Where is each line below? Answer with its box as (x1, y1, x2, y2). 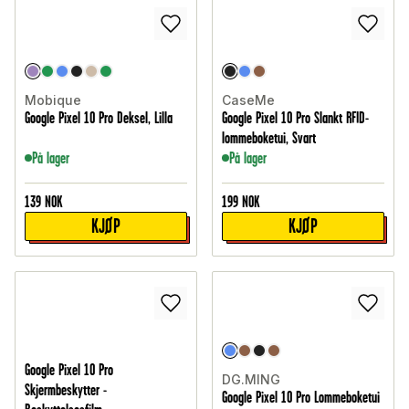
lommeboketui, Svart (222, 129, 316, 148)
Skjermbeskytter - (25, 381, 107, 400)
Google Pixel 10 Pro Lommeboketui (222, 388, 380, 407)
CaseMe (222, 92, 275, 109)
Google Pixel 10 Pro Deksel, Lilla (25, 109, 173, 128)
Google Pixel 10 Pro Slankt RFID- (222, 109, 369, 128)
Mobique (25, 92, 81, 109)
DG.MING (222, 372, 280, 388)
